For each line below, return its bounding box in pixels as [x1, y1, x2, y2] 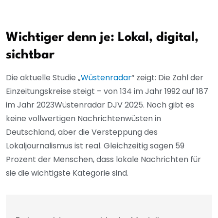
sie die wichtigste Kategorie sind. [6, 167, 128, 179]
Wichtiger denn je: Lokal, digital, [6, 31, 199, 44]
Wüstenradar [81, 72, 131, 84]
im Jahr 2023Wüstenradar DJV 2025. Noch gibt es [6, 99, 194, 111]
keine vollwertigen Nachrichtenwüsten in [6, 113, 161, 125]
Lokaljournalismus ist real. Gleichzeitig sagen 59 [6, 140, 184, 152]
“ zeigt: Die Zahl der [131, 72, 203, 84]
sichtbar [6, 49, 54, 62]
